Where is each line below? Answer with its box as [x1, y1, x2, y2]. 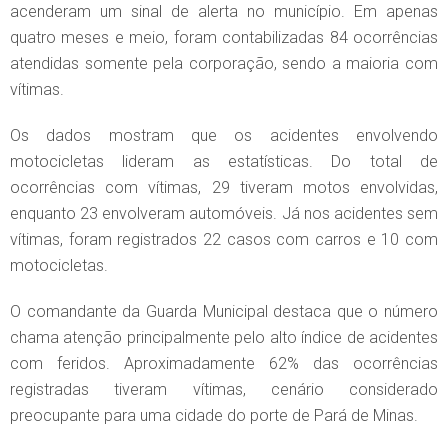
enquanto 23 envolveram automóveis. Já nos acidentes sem [10, 204, 438, 224]
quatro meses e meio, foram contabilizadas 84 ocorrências [10, 28, 438, 48]
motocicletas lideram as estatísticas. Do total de [10, 152, 438, 172]
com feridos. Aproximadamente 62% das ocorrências [10, 354, 438, 374]
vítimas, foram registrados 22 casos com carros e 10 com [10, 230, 438, 250]
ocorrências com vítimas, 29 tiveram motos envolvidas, [10, 178, 438, 198]
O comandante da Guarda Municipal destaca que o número [10, 302, 438, 322]
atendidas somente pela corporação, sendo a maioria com [10, 54, 438, 74]
